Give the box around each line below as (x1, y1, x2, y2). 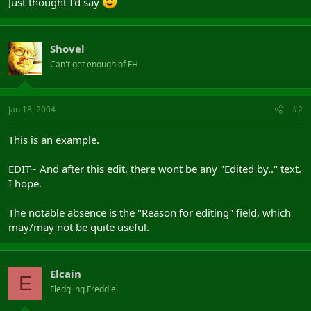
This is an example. (8, 133, 99, 146)
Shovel (50, 41, 85, 56)
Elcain (50, 267, 81, 280)
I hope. (8, 176, 42, 190)
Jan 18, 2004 (8, 103, 56, 115)
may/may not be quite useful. (8, 220, 149, 234)
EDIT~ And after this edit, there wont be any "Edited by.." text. (8, 162, 301, 176)
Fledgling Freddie (50, 283, 116, 295)
